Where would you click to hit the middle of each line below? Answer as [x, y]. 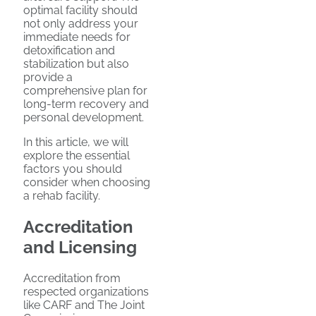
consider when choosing [87, 182]
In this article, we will [76, 142]
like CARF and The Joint [84, 305]
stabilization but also [76, 64]
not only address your [81, 24]
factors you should [73, 169]
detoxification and [69, 50]
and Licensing [80, 247]
